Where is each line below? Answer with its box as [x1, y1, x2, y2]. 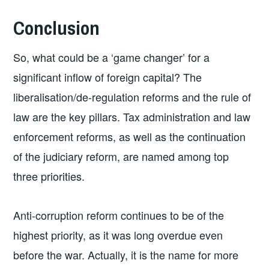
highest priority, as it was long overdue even [13, 226, 223, 243]
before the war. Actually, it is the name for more [13, 246, 239, 262]
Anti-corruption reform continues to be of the [13, 207, 225, 223]
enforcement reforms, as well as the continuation [13, 128, 246, 144]
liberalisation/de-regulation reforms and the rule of [13, 88, 252, 104]
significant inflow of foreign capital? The [13, 68, 202, 85]
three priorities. [13, 168, 85, 184]
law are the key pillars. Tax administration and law [13, 108, 251, 124]
